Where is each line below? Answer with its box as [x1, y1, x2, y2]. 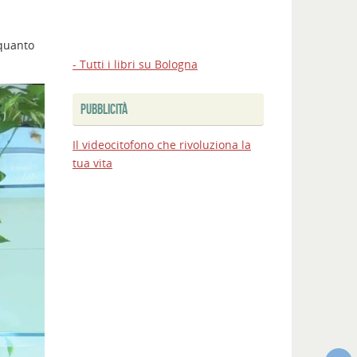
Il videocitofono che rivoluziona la [73, 137, 251, 153]
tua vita [73, 155, 112, 171]
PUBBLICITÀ [80, 101, 127, 118]
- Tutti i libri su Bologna [73, 57, 198, 73]
